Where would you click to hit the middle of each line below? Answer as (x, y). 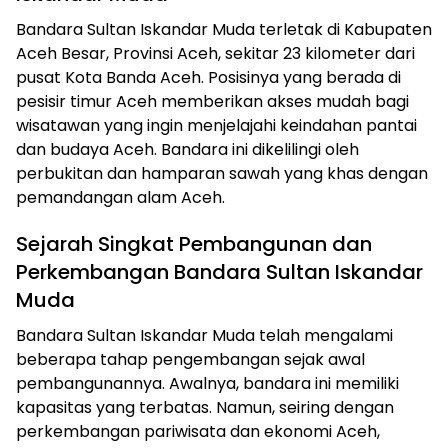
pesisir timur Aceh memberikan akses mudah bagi (212, 102)
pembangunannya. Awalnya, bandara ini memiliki (207, 384)
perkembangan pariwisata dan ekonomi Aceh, (198, 432)
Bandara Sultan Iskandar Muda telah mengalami (204, 336)
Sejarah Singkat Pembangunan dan (194, 244)
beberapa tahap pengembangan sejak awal (190, 360)
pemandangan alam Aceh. (120, 198)
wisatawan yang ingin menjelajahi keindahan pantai (216, 126)
